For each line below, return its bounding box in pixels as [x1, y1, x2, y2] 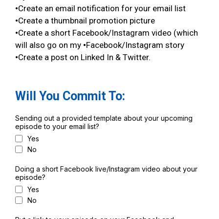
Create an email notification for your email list [18, 3, 186, 13]
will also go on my [15, 40, 83, 50]
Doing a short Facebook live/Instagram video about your [15, 165, 197, 173]
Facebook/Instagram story [86, 40, 184, 50]
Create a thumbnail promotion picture [18, 16, 155, 25]
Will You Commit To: [15, 89, 125, 103]
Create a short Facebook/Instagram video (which [18, 28, 198, 38]
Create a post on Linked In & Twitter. [18, 52, 151, 62]
